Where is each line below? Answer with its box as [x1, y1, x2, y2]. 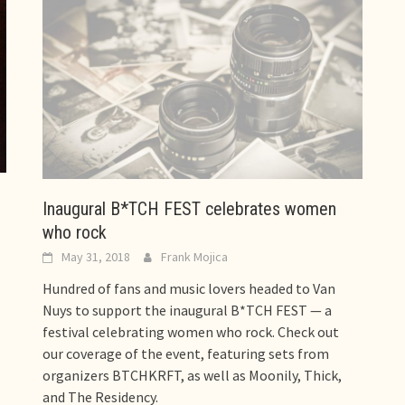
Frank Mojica [161, 248, 229, 265]
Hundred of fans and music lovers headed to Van [42, 278, 336, 297]
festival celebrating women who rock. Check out [42, 322, 340, 341]
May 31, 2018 [61, 248, 131, 265]
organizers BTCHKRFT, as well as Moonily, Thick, [42, 365, 343, 384]
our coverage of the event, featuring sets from [42, 344, 330, 363]
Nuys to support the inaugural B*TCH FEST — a [42, 300, 333, 319]
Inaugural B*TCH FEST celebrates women [42, 197, 337, 220]
